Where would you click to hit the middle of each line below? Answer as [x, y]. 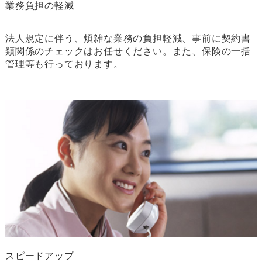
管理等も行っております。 [64, 64]
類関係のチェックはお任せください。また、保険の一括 [128, 51]
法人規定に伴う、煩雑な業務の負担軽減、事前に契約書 [128, 39]
